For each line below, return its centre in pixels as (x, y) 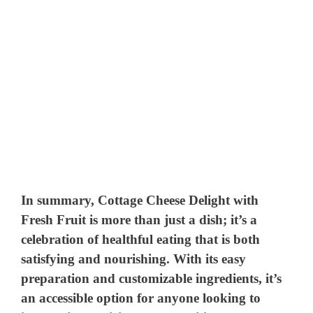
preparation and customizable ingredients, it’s (152, 278)
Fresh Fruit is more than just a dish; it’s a (139, 219)
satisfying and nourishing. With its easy (134, 259)
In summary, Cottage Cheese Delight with (140, 200)
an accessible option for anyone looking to (141, 298)
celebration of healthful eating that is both (141, 239)
